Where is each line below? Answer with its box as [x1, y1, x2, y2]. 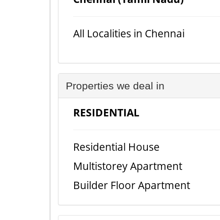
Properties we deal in [66, 80, 165, 91]
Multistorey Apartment [73, 159, 182, 173]
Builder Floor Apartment [73, 178, 190, 192]
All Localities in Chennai [73, 26, 185, 40]
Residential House [73, 139, 160, 154]
